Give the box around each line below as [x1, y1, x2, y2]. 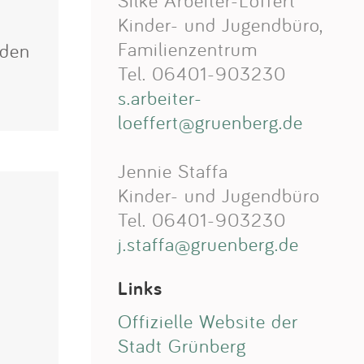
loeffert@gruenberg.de [118, 110, 303, 134]
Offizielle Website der [118, 309, 298, 333]
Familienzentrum [118, 37, 258, 61]
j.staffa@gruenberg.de [118, 232, 299, 256]
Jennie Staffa [118, 158, 228, 183]
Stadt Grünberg [118, 333, 246, 357]
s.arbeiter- [118, 85, 202, 110]
